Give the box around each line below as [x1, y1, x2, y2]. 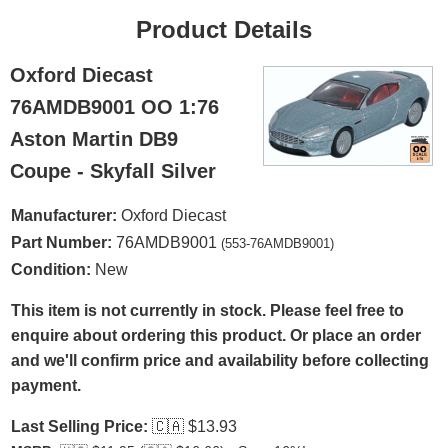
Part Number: [11, 234, 112, 251]
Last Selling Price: [11, 418, 148, 435]
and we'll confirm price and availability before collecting [11, 352, 429, 369]
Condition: [11, 261, 91, 278]
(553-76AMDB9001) [221, 236, 334, 251]
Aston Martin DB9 [10, 128, 178, 150]
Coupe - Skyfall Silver [10, 160, 216, 182]
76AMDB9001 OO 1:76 [10, 96, 219, 118]
